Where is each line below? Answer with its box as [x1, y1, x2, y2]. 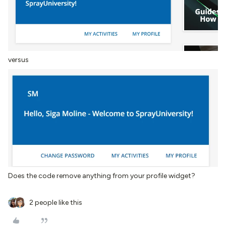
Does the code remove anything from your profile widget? [8, 172, 195, 181]
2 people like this [29, 198, 82, 207]
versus [8, 55, 29, 64]
